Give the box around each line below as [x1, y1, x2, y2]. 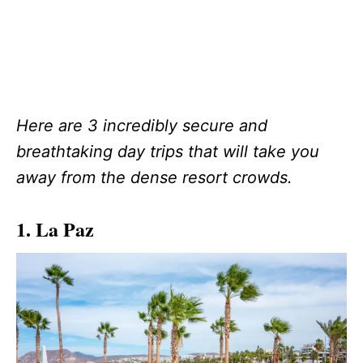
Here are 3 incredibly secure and [16, 115, 267, 135]
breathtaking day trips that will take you [16, 141, 319, 161]
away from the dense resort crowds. [16, 167, 293, 187]
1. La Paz [16, 214, 94, 243]
